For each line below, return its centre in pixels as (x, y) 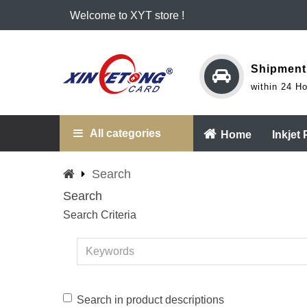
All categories (125, 133)
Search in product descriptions (150, 300)
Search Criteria (100, 215)
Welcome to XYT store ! (127, 15)
